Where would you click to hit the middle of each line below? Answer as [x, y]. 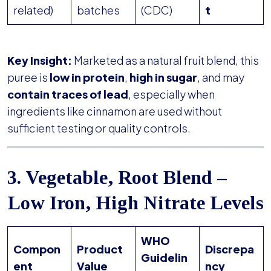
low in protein [87, 77]
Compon [37, 249]
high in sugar [163, 77]
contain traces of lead [68, 94]
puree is [28, 77]
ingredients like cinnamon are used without [115, 111]
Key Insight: [40, 60]
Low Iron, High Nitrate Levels [135, 203]
